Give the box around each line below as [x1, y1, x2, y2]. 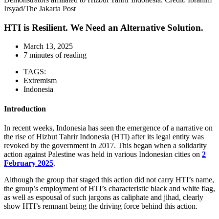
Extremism [23, 76, 57, 85]
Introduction [4, 104, 46, 113]
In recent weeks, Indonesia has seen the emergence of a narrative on [4, 123, 213, 132]
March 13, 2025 [23, 42, 73, 51]
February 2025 [4, 158, 53, 167]
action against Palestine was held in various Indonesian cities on [4, 150, 202, 158]
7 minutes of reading [23, 51, 87, 60]
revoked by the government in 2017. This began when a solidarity [4, 141, 207, 150]
